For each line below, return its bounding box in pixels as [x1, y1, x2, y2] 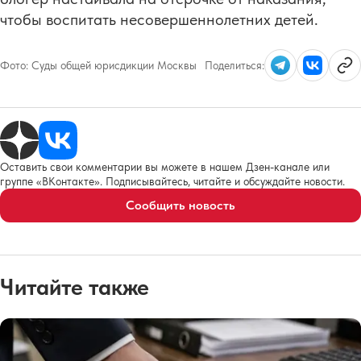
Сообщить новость [126, 197, 235, 213]
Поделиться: [205, 58, 264, 72]
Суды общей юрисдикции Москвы [31, 58, 197, 72]
